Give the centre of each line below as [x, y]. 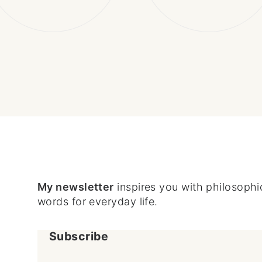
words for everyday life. [98, 201]
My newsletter [76, 187]
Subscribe [79, 236]
